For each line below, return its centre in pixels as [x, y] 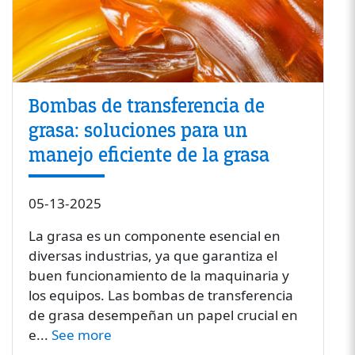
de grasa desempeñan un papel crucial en [163, 315]
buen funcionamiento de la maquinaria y [158, 275]
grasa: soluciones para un [137, 130]
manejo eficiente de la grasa [149, 155]
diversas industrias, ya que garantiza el [153, 255]
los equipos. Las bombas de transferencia [160, 295]
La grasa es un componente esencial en [154, 235]
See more [81, 334]
